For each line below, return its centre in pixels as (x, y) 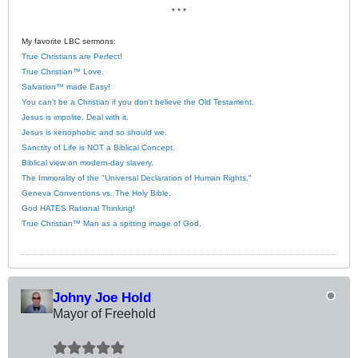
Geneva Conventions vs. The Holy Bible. (96, 193)
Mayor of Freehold (104, 313)
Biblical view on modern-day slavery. (88, 162)
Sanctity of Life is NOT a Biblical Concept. (98, 147)
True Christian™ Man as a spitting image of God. (111, 223)
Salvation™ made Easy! (66, 86)
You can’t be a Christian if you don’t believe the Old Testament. (138, 101)
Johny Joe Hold (102, 297)
